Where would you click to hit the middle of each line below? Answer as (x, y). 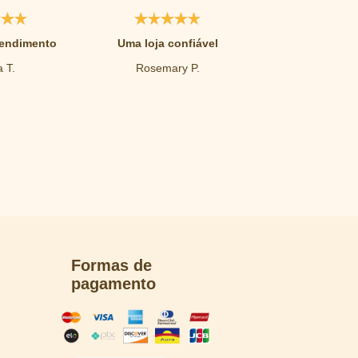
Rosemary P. (167, 68)
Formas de (112, 266)
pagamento (114, 284)
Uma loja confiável (167, 44)
